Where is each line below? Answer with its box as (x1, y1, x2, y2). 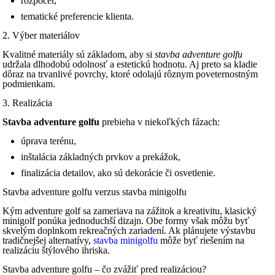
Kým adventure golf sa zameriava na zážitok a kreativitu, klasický (2, 206, 257, 216)
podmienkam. (2, 79, 56, 89)
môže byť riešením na (158, 235, 245, 246)
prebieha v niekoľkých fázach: (99, 117, 220, 127)
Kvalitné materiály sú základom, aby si (2, 49, 155, 60)
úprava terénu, (21, 136, 77, 146)
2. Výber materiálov (2, 30, 80, 41)
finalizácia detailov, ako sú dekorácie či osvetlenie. (21, 168, 216, 178)
